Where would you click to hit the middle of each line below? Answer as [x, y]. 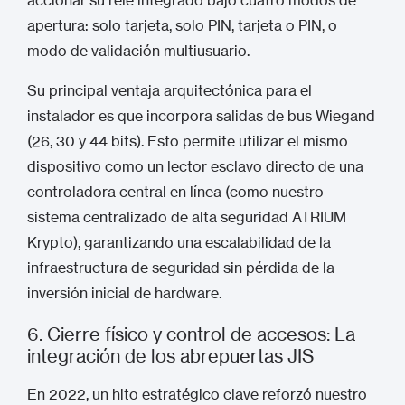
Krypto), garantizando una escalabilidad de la [179, 242]
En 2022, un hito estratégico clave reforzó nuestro [197, 394]
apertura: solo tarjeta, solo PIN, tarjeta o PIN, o [182, 25]
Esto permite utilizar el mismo [246, 141]
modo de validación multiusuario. [138, 51]
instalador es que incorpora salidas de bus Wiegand [201, 116]
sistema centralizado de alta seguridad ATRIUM [187, 217]
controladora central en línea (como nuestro [175, 192]
